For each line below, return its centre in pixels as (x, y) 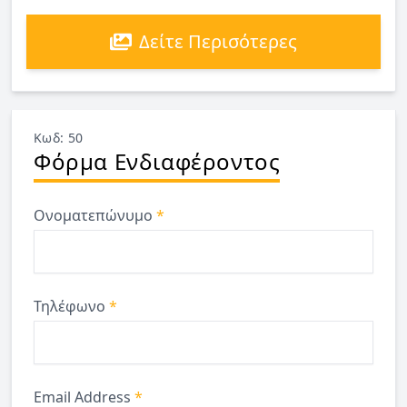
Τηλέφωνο (71, 306)
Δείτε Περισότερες (218, 41)
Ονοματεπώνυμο (95, 215)
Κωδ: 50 (59, 137)
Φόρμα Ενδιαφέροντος (157, 161)
